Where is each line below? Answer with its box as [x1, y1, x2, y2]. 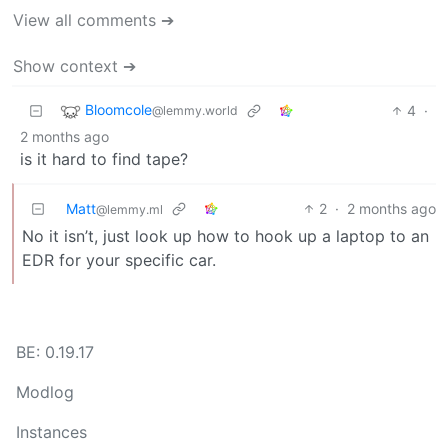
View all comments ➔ [13, 9, 174, 30]
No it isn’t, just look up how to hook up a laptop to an [22, 225, 429, 246]
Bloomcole [85, 100, 152, 118]
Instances [16, 422, 87, 442]
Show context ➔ [13, 55, 136, 76]
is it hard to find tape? [20, 148, 188, 169]
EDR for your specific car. [22, 249, 216, 270]
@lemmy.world [152, 102, 238, 118]
